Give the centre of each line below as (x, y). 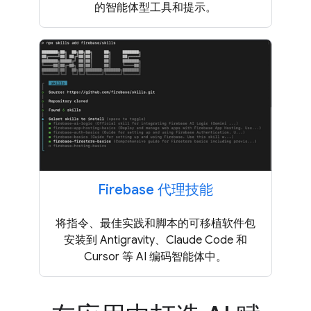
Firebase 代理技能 (155, 190)
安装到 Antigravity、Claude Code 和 (155, 241)
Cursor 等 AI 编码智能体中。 (155, 257)
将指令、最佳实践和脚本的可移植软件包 (155, 224)
